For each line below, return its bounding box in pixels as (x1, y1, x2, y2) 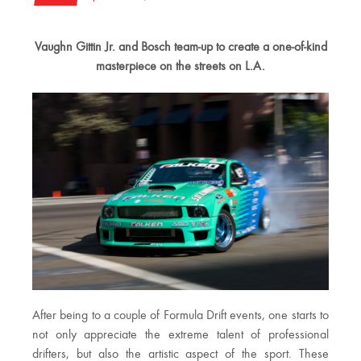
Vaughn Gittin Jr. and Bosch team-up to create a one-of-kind (34, 41, 327, 54)
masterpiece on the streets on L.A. (96, 60, 265, 73)
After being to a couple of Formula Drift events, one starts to (32, 309, 329, 323)
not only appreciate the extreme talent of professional (32, 329, 329, 342)
